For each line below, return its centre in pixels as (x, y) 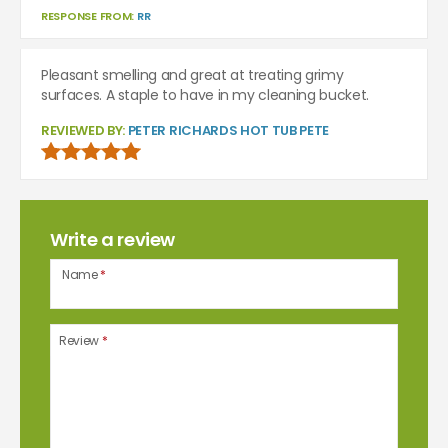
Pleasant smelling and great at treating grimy (192, 75)
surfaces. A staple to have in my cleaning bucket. (205, 95)
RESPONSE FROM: (89, 16)
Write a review (113, 240)
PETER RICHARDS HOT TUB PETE (228, 131)
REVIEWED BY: (84, 131)
